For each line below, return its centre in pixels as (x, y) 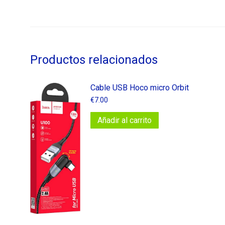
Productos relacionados (94, 60)
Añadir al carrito (125, 120)
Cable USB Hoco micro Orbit (140, 87)
